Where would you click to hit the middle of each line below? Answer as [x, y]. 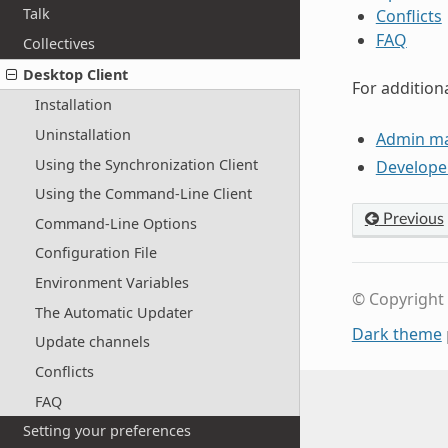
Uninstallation [82, 134]
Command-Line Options [115, 223]
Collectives [59, 44]
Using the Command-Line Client [143, 194]
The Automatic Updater [113, 312]
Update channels [92, 342]
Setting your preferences [107, 431]
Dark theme [396, 333]
